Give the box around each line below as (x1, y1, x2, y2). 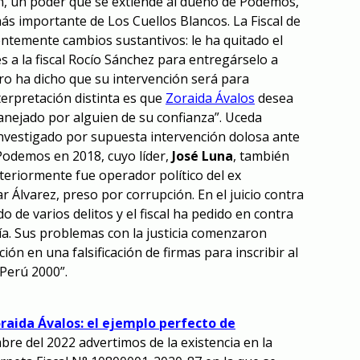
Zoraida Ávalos (166, 89, 255, 108)
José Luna (172, 147, 233, 166)
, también (233, 147, 289, 166)
